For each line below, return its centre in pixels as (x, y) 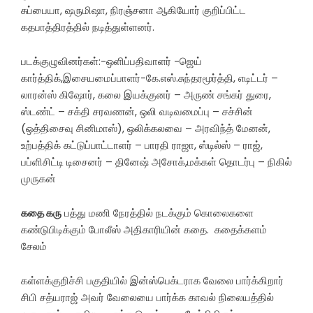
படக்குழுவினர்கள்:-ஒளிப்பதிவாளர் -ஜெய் (111, 61)
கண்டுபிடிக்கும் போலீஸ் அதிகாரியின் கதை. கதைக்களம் (144, 230)
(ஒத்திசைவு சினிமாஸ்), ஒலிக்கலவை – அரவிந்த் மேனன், (146, 129)
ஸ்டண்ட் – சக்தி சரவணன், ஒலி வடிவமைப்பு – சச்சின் (137, 112)
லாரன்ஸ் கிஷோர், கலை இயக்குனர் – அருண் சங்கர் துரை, (146, 95)
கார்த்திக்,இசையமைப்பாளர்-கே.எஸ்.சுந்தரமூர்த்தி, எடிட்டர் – (150, 78)
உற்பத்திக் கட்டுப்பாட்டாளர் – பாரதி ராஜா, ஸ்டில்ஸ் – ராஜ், (142, 145)
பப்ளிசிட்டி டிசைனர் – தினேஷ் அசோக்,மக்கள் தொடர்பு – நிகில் (156, 162)
